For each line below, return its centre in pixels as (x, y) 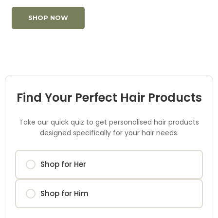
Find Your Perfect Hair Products (109, 97)
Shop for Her (63, 164)
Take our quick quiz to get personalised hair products (109, 122)
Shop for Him (64, 193)
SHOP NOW (48, 18)
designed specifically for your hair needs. (109, 133)
